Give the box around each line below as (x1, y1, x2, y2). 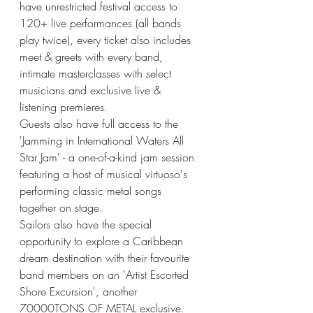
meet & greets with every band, (20, 49, 166, 64)
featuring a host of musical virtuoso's (20, 166, 191, 182)
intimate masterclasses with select (20, 66, 175, 81)
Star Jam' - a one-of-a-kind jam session (20, 150, 198, 165)
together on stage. (20, 200, 106, 215)
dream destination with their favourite (20, 250, 193, 265)
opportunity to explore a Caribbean (20, 233, 187, 249)
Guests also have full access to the (20, 116, 182, 131)
